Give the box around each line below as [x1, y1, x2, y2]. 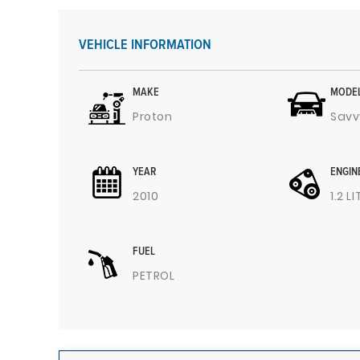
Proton [133, 108, 173, 125]
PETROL [133, 268, 175, 284]
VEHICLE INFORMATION [79, 38, 211, 52]
